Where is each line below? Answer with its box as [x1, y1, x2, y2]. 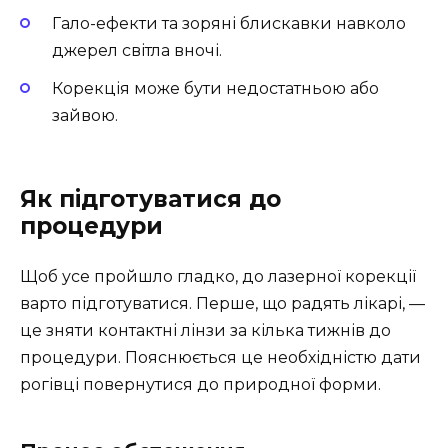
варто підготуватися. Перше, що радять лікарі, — [20, 294, 425, 314]
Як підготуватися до [20, 185, 281, 214]
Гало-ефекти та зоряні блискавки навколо [52, 14, 406, 34]
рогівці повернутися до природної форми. [20, 375, 381, 395]
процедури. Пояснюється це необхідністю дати [20, 348, 421, 368]
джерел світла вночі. [52, 41, 222, 61]
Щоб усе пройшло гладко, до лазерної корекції [20, 267, 416, 287]
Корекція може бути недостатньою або [52, 79, 379, 99]
